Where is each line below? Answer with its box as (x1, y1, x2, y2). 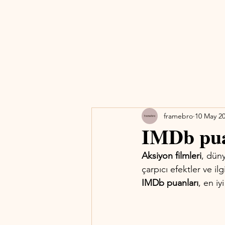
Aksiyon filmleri (142, 150, 201, 161)
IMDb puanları (142, 177, 198, 188)
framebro (164, 111, 193, 121)
